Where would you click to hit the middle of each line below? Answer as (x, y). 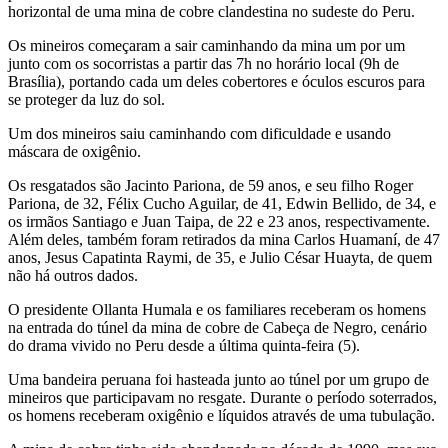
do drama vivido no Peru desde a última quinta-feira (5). (184, 345)
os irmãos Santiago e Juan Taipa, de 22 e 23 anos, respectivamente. (219, 221)
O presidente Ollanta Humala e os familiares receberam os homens (217, 309)
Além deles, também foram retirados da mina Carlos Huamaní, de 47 (224, 239)
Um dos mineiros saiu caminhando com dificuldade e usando (199, 133)
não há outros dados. (73, 275)
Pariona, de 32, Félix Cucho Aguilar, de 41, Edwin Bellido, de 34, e (222, 203)
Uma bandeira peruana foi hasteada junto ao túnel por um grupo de (218, 379)
